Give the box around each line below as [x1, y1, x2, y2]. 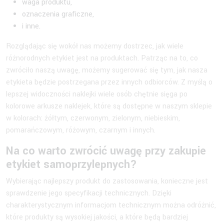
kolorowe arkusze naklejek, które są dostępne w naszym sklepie [6, 100, 212, 111]
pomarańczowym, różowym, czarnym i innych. [6, 124, 155, 135]
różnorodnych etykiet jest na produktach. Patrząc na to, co [6, 52, 198, 63]
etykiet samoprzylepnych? [6, 156, 137, 172]
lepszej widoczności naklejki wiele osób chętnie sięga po [6, 88, 187, 99]
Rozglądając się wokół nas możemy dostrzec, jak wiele [6, 40, 183, 51]
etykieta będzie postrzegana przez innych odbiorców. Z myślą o [6, 76, 212, 87]
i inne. [22, 20, 40, 31]
